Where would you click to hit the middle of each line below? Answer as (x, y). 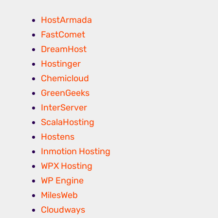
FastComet (63, 35)
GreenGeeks (65, 93)
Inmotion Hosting (76, 152)
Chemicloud (65, 79)
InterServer (64, 108)
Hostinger (61, 64)
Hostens (58, 137)
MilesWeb (59, 195)
